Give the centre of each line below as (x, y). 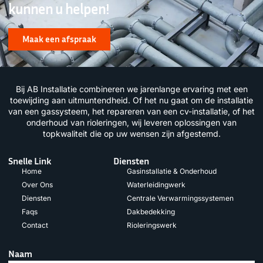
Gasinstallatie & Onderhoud (171, 171)
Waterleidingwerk (156, 185)
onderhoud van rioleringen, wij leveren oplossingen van (131, 123)
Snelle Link (30, 161)
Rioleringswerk (151, 225)
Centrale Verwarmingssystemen (180, 198)
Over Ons (37, 185)
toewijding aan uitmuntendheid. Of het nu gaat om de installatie (131, 100)
